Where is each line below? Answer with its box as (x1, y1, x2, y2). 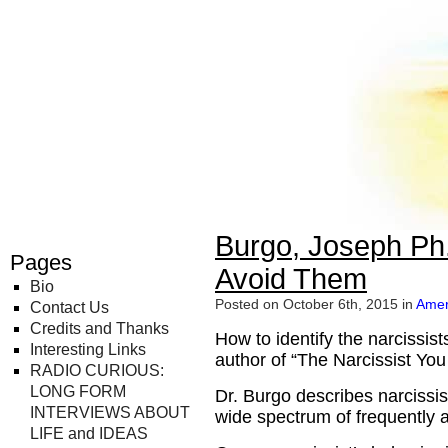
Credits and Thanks (30, 320, 169, 337)
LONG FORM (30, 383, 126, 400)
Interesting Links (30, 341, 146, 358)
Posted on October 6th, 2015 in (215, 296, 416, 312)
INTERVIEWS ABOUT (30, 404, 190, 421)
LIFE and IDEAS (30, 425, 148, 442)
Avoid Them (215, 263, 367, 295)
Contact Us (30, 299, 109, 316)
